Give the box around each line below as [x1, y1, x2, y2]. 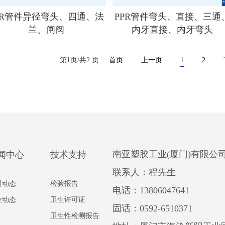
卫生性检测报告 [50, 212, 99, 220]
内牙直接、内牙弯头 [132, 25, 213, 35]
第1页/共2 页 [60, 56, 101, 64]
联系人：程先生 [113, 167, 176, 178]
